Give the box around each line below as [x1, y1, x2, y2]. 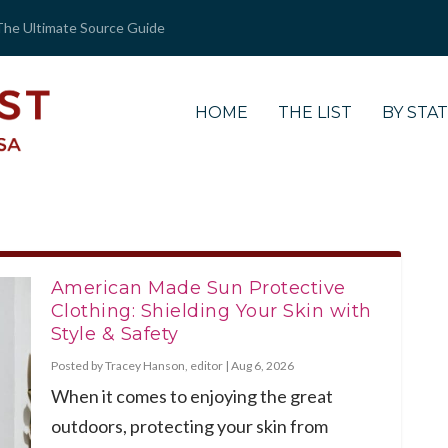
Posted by [50, 357, 105, 373]
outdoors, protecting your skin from [50, 414, 328, 437]
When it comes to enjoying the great [50, 384, 333, 407]
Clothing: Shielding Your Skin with [50, 299, 372, 322]
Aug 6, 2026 [230, 357, 294, 373]
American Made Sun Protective [50, 276, 346, 299]
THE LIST [278, 102, 353, 122]
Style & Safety [50, 322, 179, 345]
